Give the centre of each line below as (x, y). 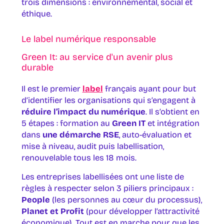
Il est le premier (52, 89)
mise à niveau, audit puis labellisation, (92, 146)
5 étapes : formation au (66, 123)
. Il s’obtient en (172, 112)
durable (37, 68)
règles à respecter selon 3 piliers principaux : (107, 188)
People (35, 199)
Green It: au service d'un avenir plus (97, 57)
